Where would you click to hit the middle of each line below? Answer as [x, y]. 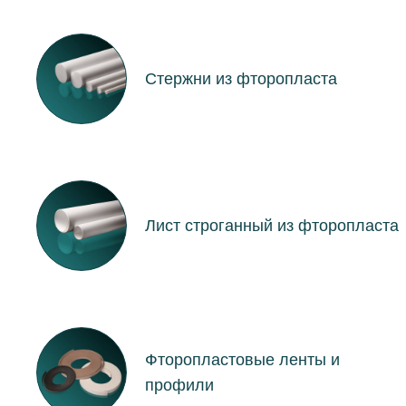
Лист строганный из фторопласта [272, 225]
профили [179, 385]
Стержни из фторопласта [241, 78]
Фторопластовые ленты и [242, 359]
